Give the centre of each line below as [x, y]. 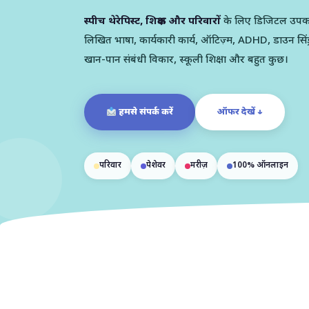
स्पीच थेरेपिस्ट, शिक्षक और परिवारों [152, 22]
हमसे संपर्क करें [144, 112]
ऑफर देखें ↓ [240, 112]
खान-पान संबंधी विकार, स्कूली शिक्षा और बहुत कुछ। [186, 61]
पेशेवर [156, 166]
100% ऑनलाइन [260, 166]
